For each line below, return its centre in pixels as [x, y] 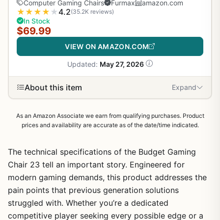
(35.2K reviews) [92, 12]
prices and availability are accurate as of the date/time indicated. [110, 125]
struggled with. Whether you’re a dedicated [88, 203]
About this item [53, 87]
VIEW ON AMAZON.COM [107, 46]
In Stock [37, 21]
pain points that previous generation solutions [93, 190]
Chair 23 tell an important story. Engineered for [96, 164]
